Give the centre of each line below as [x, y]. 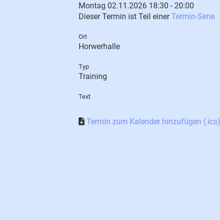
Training [93, 76]
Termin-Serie [193, 16]
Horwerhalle [99, 46]
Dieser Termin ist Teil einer [125, 16]
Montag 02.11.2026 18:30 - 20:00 [136, 6]
